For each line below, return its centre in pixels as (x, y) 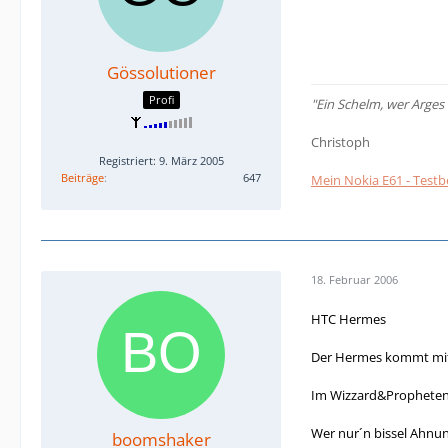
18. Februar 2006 (354, 280)
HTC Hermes (348, 318)
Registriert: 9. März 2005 (161, 160)
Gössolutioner (161, 73)
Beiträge (82, 177)
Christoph (340, 141)
